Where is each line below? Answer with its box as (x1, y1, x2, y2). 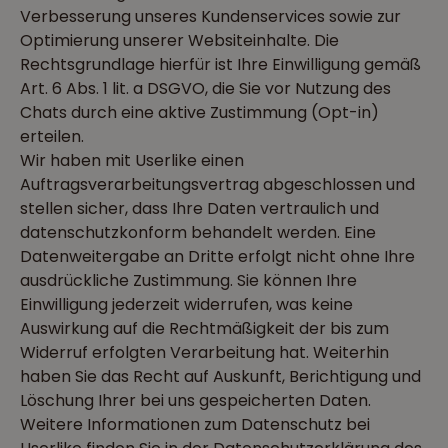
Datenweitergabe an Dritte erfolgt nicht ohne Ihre (20, 245, 415, 268)
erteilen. (20, 125, 84, 148)
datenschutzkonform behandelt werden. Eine (20, 221, 376, 244)
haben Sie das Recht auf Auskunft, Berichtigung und (20, 365, 421, 388)
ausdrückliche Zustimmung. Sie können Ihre (20, 269, 357, 292)
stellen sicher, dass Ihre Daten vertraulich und (20, 197, 379, 220)
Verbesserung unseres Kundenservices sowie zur (20, 5, 401, 28)
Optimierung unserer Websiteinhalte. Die (20, 29, 339, 52)
